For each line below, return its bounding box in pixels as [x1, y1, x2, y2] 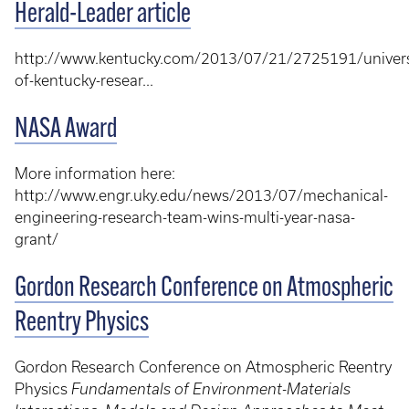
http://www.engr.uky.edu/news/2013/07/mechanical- [15, 186, 388, 204]
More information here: [15, 164, 175, 182]
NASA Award [15, 115, 117, 144]
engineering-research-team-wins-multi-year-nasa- [15, 208, 355, 225]
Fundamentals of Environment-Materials [71, 380, 351, 397]
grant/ [15, 230, 58, 247]
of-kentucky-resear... [15, 71, 153, 89]
